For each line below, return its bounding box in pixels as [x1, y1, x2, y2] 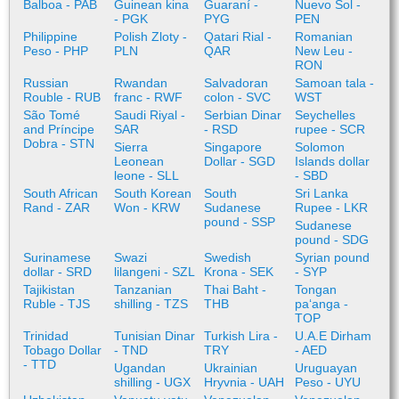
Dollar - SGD [204, 154, 275, 168]
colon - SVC [204, 90, 271, 104]
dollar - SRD [23, 265, 92, 279]
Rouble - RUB [23, 90, 101, 104]
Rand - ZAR [23, 200, 90, 215]
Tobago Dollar [23, 343, 102, 357]
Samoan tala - [294, 76, 374, 90]
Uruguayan [294, 361, 357, 375]
